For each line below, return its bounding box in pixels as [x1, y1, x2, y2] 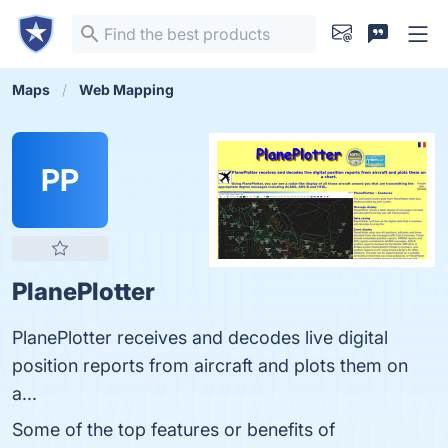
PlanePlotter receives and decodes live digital [12, 327, 388, 348]
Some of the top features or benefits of [12, 419, 335, 440]
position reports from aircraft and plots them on [12, 355, 408, 376]
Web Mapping [79, 81, 174, 98]
